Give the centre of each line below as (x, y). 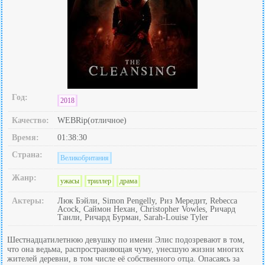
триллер (99, 181)
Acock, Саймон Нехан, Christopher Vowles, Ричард (146, 209)
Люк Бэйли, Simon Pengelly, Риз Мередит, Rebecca (147, 201)
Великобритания (85, 158)
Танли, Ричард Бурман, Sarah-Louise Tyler (133, 217)
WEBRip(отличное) (92, 120)
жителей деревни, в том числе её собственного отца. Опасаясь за (123, 259)
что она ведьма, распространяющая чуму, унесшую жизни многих (125, 249)
